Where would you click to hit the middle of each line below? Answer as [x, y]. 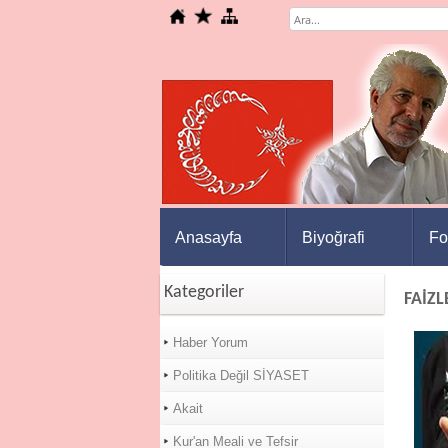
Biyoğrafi [333, 237]
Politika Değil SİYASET [240, 375]
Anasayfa [208, 237]
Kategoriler [203, 292]
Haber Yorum [210, 342]
